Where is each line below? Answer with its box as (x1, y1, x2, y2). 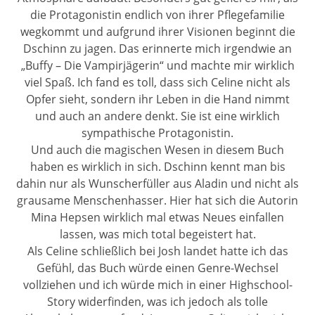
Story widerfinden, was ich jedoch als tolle (47, 293, 268, 309)
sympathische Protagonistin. (82, 124, 233, 141)
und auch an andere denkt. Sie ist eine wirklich (35, 108, 280, 124)
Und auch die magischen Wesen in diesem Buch (31, 141, 284, 157)
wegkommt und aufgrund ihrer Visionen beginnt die (20, 23, 295, 39)
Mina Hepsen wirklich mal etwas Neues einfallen (31, 209, 284, 225)
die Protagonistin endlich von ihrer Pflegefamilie (30, 6, 285, 22)
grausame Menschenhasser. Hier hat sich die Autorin (17, 192, 298, 208)
